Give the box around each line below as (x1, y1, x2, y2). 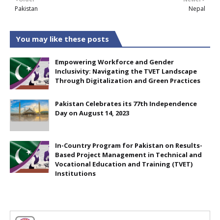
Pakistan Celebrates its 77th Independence (55, 99, 197, 109)
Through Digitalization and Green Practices (55, 76, 200, 85)
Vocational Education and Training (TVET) (55, 160, 192, 169)
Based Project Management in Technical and (55, 150, 202, 160)
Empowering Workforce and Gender (55, 57, 174, 67)
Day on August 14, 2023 (55, 109, 129, 118)
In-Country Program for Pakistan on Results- (55, 141, 202, 150)
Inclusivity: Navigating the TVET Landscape (55, 67, 197, 76)
